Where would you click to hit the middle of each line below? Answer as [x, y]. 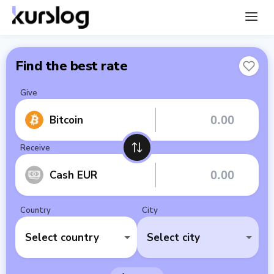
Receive [35, 148]
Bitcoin [66, 120]
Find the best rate [71, 66]
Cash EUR [73, 175]
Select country [62, 237]
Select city [173, 237]
